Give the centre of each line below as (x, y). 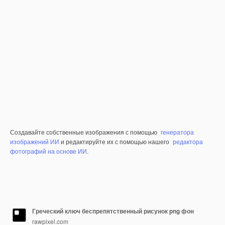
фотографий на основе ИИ (48, 151)
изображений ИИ (35, 141)
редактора (188, 141)
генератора (177, 132)
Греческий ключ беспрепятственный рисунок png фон (113, 211)
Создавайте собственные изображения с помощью (84, 132)
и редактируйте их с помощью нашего (115, 141)
